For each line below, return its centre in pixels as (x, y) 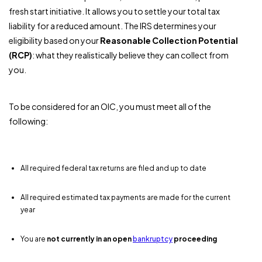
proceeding (195, 239)
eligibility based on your (54, 40)
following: (28, 121)
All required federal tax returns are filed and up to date (113, 168)
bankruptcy (153, 239)
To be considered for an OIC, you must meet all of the (110, 106)
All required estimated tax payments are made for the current (125, 197)
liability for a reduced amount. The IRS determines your (113, 25)
